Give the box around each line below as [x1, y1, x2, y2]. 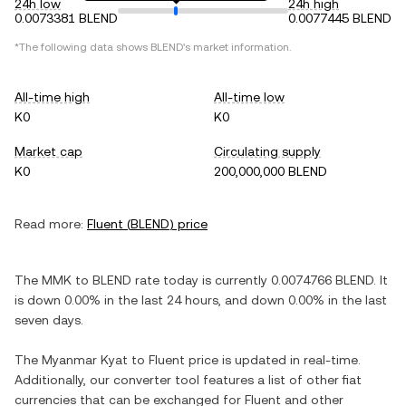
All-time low [214, 90, 285, 104]
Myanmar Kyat [42, 353, 128, 367]
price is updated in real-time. [185, 353, 361, 367]
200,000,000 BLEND [214, 164, 327, 179]
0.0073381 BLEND [14, 11, 118, 25]
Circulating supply [214, 144, 321, 159]
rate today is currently [131, 273, 271, 287]
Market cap [14, 144, 82, 159]
